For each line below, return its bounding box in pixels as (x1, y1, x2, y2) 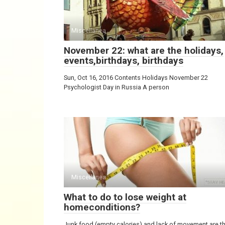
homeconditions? (64, 201, 140, 213)
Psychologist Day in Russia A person (64, 83, 169, 91)
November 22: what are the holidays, (64, 45, 223, 56)
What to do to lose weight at (64, 191, 186, 203)
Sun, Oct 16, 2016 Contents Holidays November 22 (64, 74, 208, 81)
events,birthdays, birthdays (64, 55, 183, 66)
